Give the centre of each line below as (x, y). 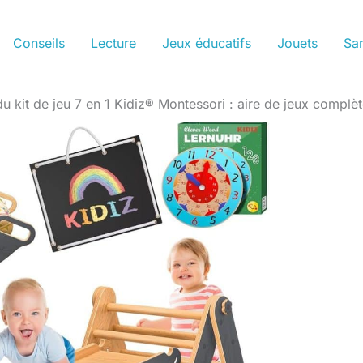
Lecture (113, 43)
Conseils (38, 43)
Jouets (297, 43)
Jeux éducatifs (206, 43)
